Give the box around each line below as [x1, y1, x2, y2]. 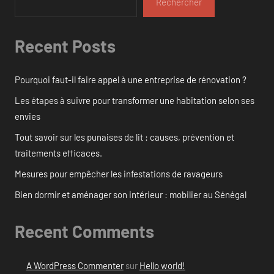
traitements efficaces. [15, 147, 102, 159]
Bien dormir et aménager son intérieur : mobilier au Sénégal [15, 189, 246, 201]
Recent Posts [15, 35, 116, 56]
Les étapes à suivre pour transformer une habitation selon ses [15, 95, 254, 106]
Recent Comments [15, 221, 154, 242]
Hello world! [139, 259, 185, 271]
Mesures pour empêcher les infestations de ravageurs [15, 168, 223, 180]
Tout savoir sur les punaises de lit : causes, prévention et [15, 131, 234, 143]
